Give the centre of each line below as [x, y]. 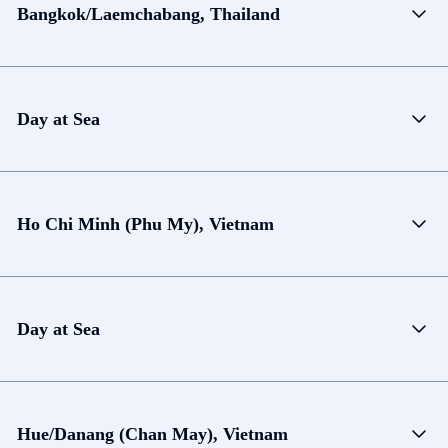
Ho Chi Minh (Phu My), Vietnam [145, 223]
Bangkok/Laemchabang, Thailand [148, 13]
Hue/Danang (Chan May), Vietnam [152, 433]
